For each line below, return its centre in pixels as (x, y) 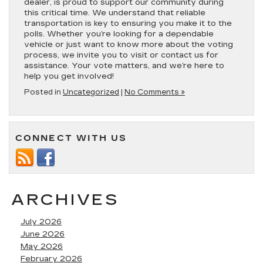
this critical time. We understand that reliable (115, 13)
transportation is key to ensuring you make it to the (128, 23)
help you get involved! (69, 76)
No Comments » (155, 92)
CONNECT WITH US (71, 138)
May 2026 (42, 247)
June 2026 (43, 234)
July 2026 (41, 222)
